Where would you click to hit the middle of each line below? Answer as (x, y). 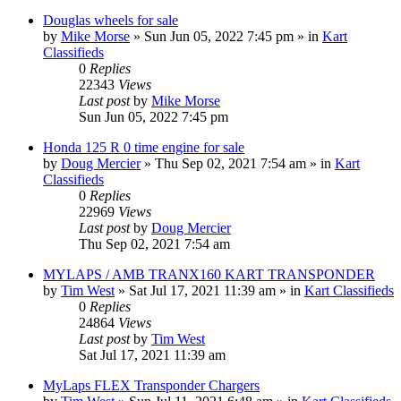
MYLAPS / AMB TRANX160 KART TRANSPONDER (209, 274)
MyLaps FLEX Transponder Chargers (151, 385)
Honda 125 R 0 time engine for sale (144, 147)
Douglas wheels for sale (111, 20)
